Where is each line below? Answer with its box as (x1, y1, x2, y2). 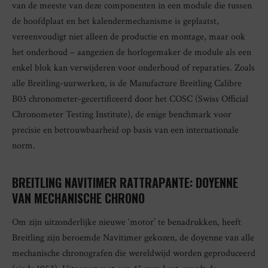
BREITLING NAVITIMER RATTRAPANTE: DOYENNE (12, 173, 238, 192)
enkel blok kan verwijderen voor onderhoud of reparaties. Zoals (12, 62, 255, 75)
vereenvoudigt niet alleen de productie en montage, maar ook (12, 31, 245, 44)
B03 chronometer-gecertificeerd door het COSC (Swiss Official (12, 93, 248, 106)
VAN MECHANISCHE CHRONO (12, 189, 145, 208)
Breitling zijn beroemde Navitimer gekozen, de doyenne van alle (12, 232, 254, 245)
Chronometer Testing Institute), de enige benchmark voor (12, 108, 232, 121)
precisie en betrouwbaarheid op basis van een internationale (12, 124, 239, 137)
